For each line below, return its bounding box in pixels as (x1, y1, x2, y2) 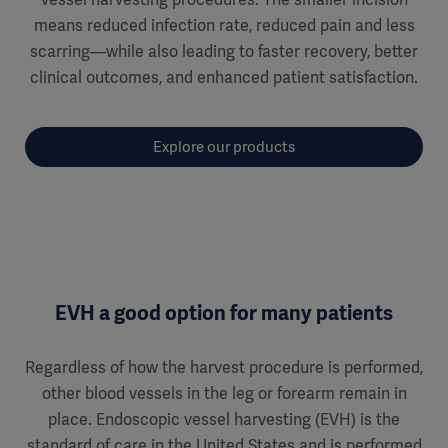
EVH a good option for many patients (55, 299, 393, 326)
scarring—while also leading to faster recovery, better (30, 40, 418, 62)
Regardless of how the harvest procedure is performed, (25, 356, 423, 378)
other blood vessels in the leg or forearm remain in (41, 382, 407, 404)
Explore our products (153, 136, 295, 157)
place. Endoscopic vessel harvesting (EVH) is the (48, 408, 400, 430)
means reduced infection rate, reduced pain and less (33, 14, 415, 36)
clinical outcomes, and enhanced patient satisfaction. (30, 66, 418, 88)
